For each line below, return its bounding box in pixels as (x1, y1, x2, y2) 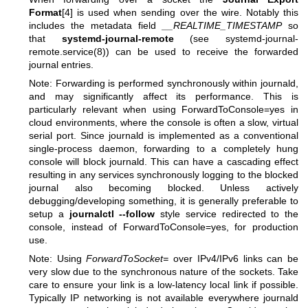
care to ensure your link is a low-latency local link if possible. (29, 279, 298, 291)
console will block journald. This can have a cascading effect (29, 156, 298, 168)
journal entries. (29, 58, 93, 70)
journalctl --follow (69, 208, 155, 220)
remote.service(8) (29, 45, 106, 57)
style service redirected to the (155, 208, 298, 220)
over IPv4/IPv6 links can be (168, 253, 299, 265)
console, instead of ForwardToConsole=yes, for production (29, 221, 298, 233)
